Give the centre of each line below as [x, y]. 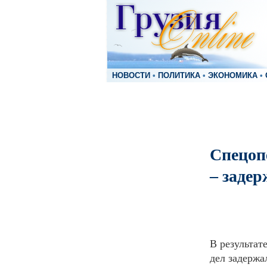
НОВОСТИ [131, 76]
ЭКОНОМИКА [233, 76]
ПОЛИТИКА [179, 76]
